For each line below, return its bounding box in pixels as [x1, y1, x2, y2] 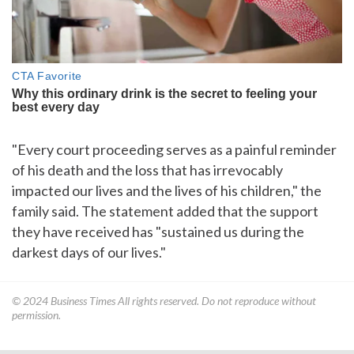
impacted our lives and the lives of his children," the [12, 181, 322, 199]
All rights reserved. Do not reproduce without [115, 293, 316, 307]
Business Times [51, 293, 115, 307]
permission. [12, 307, 61, 322]
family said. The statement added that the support [12, 201, 318, 220]
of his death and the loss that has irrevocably [12, 160, 283, 179]
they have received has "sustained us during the [12, 222, 304, 240]
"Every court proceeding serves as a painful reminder [12, 140, 337, 158]
